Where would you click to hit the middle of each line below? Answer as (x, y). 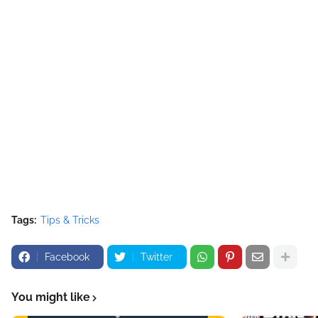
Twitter (157, 257)
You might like (51, 297)
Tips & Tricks (70, 220)
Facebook (67, 257)
